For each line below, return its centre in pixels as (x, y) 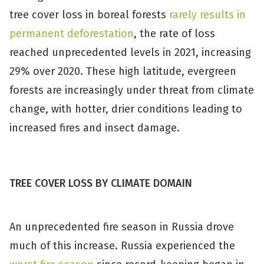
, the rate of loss (174, 34)
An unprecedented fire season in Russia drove (122, 227)
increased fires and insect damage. (96, 128)
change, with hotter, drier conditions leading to (126, 109)
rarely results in (207, 15)
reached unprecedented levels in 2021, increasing (130, 52)
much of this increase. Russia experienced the (122, 246)
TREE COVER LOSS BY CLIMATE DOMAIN (101, 183)
